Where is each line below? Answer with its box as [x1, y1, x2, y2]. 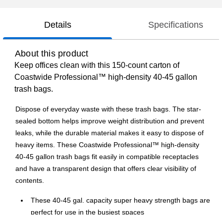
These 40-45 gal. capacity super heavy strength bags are [31, 196, 210, 205]
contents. [15, 176, 44, 185]
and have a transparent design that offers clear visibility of [15, 165, 196, 173]
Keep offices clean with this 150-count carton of [14, 61, 179, 70]
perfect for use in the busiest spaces [31, 208, 144, 217]
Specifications [148, 20, 203, 30]
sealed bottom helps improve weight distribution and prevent [15, 117, 204, 125]
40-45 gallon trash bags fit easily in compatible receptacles [15, 153, 199, 161]
